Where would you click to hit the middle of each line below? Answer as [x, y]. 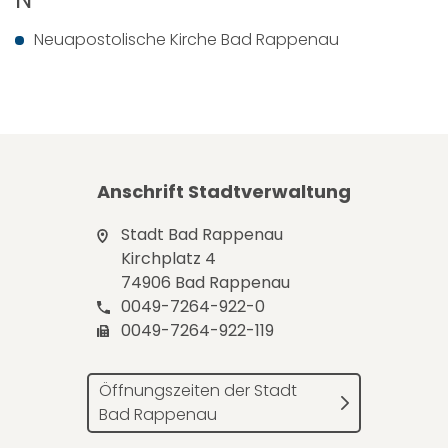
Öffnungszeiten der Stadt [198, 390]
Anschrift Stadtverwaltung [224, 191]
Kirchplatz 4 [168, 258]
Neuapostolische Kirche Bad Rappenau [186, 39]
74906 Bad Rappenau [205, 282]
